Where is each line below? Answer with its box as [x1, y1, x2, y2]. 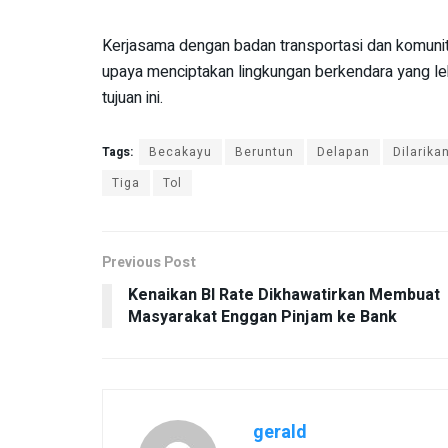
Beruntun [235, 142, 294, 161]
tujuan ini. [102, 85, 163, 110]
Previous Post [102, 251, 196, 273]
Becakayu [149, 142, 212, 161]
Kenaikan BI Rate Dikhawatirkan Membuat [128, 282, 440, 307]
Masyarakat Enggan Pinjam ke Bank [128, 304, 397, 329]
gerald [253, 418, 307, 446]
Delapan [317, 142, 370, 161]
